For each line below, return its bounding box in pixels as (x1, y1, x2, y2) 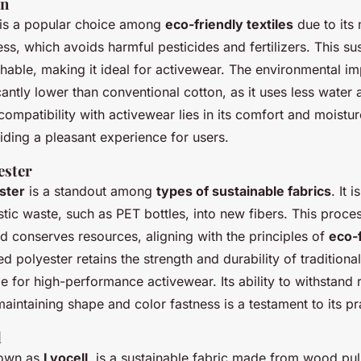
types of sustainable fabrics (156, 183, 331, 200)
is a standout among (25, 183, 156, 200)
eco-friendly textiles (165, 16, 293, 33)
